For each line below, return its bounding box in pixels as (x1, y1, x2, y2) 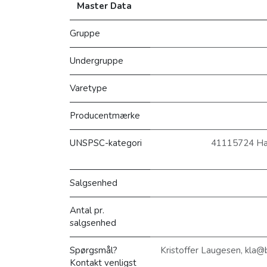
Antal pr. (70, 204, 104, 216)
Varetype (70, 82, 107, 94)
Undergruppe (70, 54, 123, 67)
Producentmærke (70, 109, 140, 122)
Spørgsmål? (70, 244, 117, 256)
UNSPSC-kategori (70, 136, 142, 149)
